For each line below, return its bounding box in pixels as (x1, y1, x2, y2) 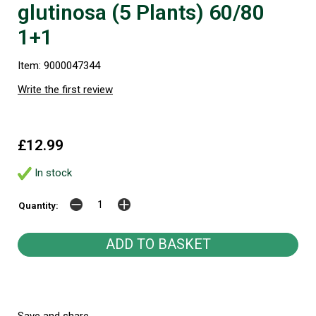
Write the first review (18, 83, 113, 97)
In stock (32, 166, 72, 180)
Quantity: (18, 200, 59, 212)
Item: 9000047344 (18, 59, 100, 73)
